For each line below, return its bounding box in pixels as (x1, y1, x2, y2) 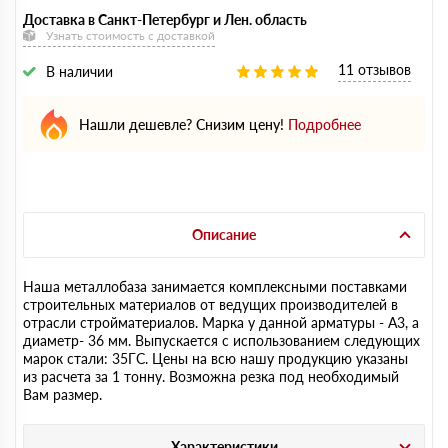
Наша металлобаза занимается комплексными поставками (23, 278, 407, 295)
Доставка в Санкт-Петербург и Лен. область (23, 11, 307, 28)
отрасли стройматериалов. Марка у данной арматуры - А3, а (23, 314, 419, 331)
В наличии (46, 63, 113, 80)
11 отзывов (338, 61, 411, 78)
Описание (192, 226, 256, 243)
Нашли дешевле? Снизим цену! (79, 115, 284, 133)
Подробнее (288, 115, 361, 133)
